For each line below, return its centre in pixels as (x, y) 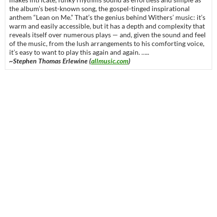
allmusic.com (110, 61)
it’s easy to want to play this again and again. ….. (79, 52)
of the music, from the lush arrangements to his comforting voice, (107, 44)
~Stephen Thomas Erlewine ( (50, 61)
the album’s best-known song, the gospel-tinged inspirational (100, 9)
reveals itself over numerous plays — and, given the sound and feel (108, 35)
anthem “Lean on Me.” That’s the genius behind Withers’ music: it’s (107, 17)
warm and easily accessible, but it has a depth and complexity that (107, 26)
